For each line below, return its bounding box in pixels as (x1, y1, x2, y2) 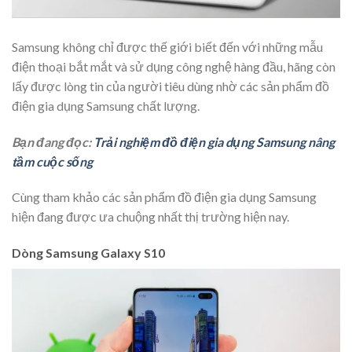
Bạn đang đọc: (12, 134, 93, 149)
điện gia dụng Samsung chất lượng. (12, 97, 200, 113)
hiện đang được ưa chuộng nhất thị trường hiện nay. (12, 209, 289, 225)
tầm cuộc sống (12, 153, 93, 169)
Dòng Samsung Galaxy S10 (12, 245, 165, 261)
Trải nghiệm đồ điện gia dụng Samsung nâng (93, 134, 335, 149)
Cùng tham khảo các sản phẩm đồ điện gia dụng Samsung (12, 189, 317, 205)
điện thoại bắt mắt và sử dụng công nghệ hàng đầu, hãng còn (12, 58, 335, 74)
